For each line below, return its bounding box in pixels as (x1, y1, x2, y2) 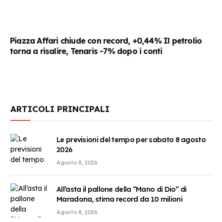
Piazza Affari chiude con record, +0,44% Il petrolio (10, 36, 202, 46)
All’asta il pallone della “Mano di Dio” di (56, 185, 187, 194)
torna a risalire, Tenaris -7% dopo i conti (10, 46, 163, 56)
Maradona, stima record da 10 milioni (56, 195, 182, 204)
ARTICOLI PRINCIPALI (10, 104, 110, 114)
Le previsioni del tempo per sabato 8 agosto (56, 135, 206, 145)
